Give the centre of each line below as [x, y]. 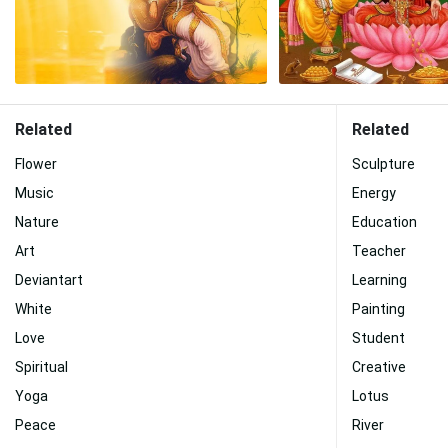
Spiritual [41, 367]
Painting [378, 309]
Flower [36, 164]
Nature [37, 222]
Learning [379, 280]
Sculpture [383, 164]
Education [384, 222]
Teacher [379, 251]
